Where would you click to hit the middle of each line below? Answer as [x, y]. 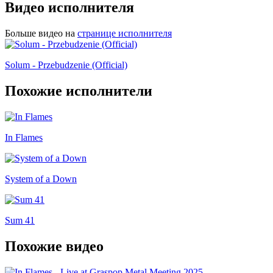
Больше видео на [40, 34]
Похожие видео [54, 246]
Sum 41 [20, 220]
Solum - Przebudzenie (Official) [66, 65]
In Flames [24, 137]
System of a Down [41, 179]
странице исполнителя [125, 34]
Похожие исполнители [79, 90]
